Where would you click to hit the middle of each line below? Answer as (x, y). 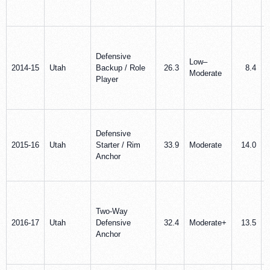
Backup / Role (121, 67)
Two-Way (112, 211)
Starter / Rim (118, 145)
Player (107, 79)
